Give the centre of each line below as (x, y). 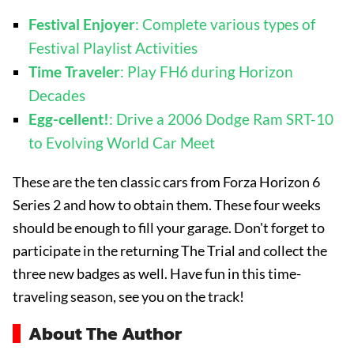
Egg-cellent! (69, 119)
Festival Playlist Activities (113, 48)
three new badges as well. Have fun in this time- (157, 273)
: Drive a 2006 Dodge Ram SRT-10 (221, 119)
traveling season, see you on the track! (128, 296)
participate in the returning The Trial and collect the (170, 250)
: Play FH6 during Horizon (207, 72)
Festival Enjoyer (82, 24)
